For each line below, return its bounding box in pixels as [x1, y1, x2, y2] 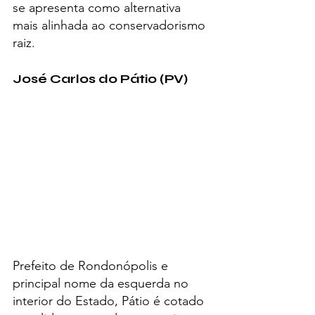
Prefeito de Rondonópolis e [13, 257, 172, 274]
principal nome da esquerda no [13, 275, 192, 291]
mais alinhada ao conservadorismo [13, 18, 209, 34]
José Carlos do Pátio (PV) [13, 71, 188, 87]
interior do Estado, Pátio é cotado [13, 292, 207, 309]
